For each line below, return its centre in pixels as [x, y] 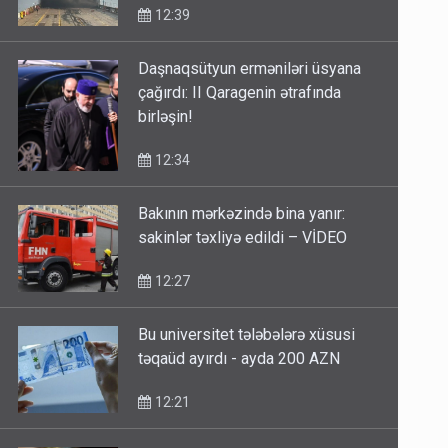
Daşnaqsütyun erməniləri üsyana [250, 69]
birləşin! [166, 117]
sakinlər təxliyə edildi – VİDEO [243, 238]
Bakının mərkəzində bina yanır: [242, 214]
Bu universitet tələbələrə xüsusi [247, 335]
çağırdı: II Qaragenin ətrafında [240, 93]
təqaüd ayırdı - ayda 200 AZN [239, 359]
